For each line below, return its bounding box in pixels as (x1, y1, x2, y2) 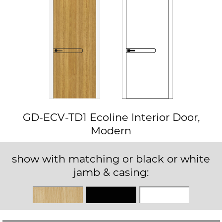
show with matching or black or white (12, 152, 210, 165)
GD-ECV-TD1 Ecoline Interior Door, (22, 111, 200, 123)
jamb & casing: (73, 166, 149, 178)
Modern (91, 124, 131, 137)
